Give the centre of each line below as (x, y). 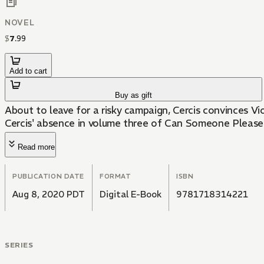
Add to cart (28, 71)
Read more (36, 147)
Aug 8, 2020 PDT (49, 194)
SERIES (19, 245)
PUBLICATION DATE (48, 176)
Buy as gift (134, 95)
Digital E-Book (131, 194)
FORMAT (115, 176)
